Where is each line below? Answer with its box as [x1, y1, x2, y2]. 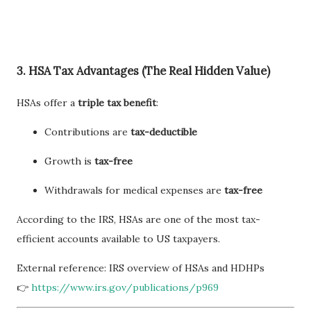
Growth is [44, 155, 94, 167]
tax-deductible [131, 126, 197, 138]
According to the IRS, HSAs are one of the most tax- [17, 213, 260, 226]
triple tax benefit [78, 96, 156, 109]
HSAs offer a [17, 96, 78, 109]
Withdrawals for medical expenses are [44, 184, 224, 196]
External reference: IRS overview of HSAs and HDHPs [17, 262, 264, 274]
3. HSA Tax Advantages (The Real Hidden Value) [17, 63, 270, 78]
